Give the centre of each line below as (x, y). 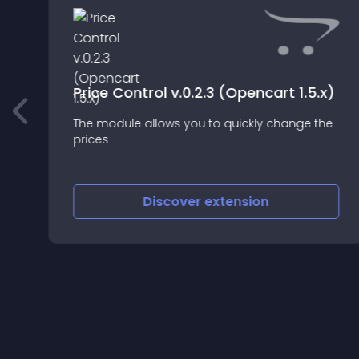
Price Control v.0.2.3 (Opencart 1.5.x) (203, 92)
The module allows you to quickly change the (202, 123)
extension (237, 202)
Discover (174, 202)
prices (90, 139)
